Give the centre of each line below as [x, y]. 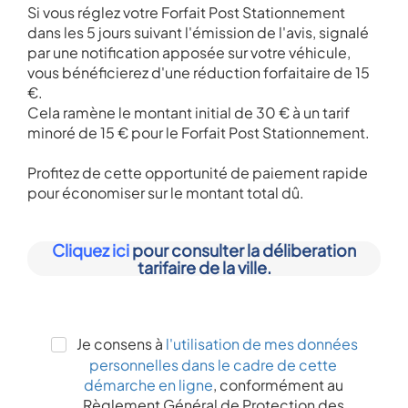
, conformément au [278, 384]
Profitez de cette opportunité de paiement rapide [198, 172]
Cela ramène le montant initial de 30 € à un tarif [189, 112]
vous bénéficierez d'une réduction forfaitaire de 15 [199, 72]
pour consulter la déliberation [243, 250]
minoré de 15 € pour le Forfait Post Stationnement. [199, 132]
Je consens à [119, 343]
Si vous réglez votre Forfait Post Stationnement [186, 12]
